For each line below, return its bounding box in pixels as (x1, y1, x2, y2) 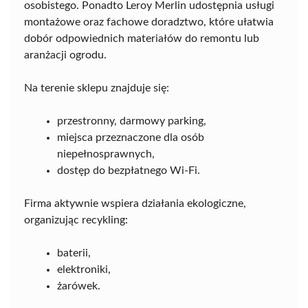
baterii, (57, 247, 91, 259)
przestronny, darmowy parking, (57, 115, 206, 127)
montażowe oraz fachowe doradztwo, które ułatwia (24, 16, 274, 28)
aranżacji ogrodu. (24, 49, 107, 61)
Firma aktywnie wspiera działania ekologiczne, (24, 198, 246, 210)
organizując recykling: (24, 214, 128, 226)
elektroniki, (57, 264, 111, 276)
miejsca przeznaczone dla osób (57, 132, 204, 144)
